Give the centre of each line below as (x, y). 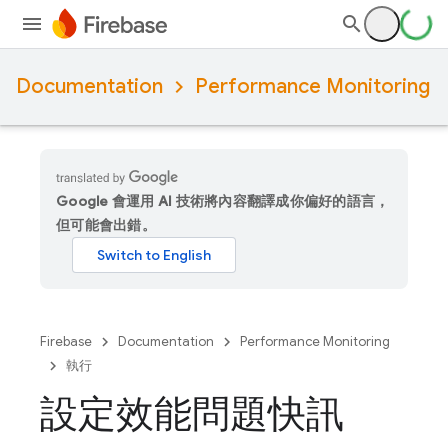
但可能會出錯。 (106, 225)
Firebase (66, 341)
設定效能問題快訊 (192, 414)
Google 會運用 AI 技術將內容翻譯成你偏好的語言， (223, 201)
